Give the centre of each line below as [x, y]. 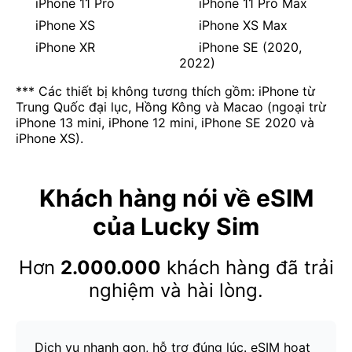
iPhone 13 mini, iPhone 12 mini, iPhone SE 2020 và [165, 123]
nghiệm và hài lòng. [176, 291]
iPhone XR [63, 48]
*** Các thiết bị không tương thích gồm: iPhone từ [165, 92]
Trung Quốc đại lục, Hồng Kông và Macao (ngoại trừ [171, 107]
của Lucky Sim [176, 227]
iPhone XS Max [241, 26]
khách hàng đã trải [247, 268]
